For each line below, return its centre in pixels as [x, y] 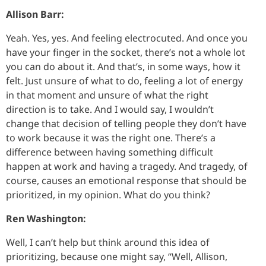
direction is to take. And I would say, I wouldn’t [110, 109]
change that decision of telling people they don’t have [126, 123]
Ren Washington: [46, 218]
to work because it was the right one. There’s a [111, 137]
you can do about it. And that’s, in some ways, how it [123, 66]
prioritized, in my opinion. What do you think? [108, 194]
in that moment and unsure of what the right [107, 95]
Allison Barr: [35, 14]
